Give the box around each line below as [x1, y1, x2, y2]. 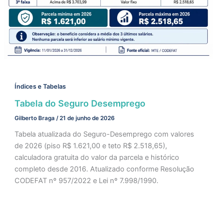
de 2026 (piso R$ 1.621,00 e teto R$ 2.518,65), [14, 141, 167, 150]
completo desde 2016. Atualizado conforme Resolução [14, 164, 194, 173]
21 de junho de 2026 [59, 114, 115, 122]
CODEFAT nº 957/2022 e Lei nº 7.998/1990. [14, 176, 158, 185]
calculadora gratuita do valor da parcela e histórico [14, 153, 179, 162]
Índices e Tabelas [14, 83, 66, 91]
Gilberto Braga [14, 114, 56, 122]
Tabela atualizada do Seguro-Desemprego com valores [14, 129, 194, 139]
